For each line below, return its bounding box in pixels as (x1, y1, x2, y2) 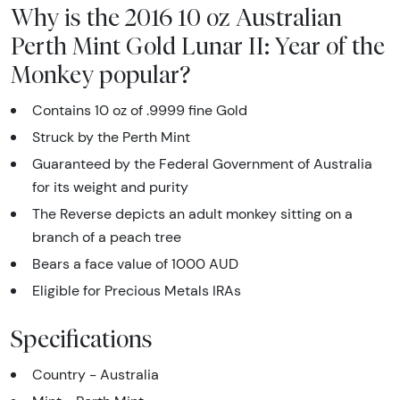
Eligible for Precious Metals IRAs (32, 282, 241, 300)
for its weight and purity (32, 179, 188, 196)
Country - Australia (32, 366, 159, 384)
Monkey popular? (11, 60, 190, 89)
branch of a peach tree (32, 229, 181, 246)
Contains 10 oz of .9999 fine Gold (32, 102, 247, 120)
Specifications (11, 324, 153, 354)
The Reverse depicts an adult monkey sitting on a (32, 205, 353, 223)
